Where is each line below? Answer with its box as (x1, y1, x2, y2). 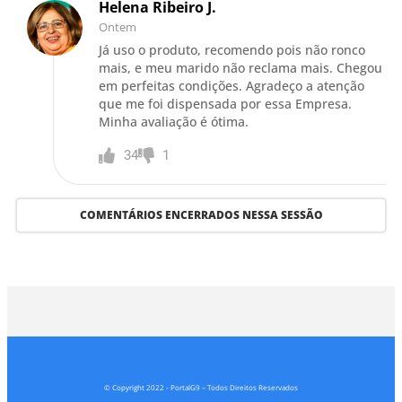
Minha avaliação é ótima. (99, 112, 249, 130)
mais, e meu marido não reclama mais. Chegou (99, 58, 383, 76)
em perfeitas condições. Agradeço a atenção (99, 76, 365, 94)
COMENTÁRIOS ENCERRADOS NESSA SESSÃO (79, 206, 323, 223)
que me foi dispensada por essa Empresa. (99, 94, 353, 112)
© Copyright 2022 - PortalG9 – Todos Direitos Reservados (104, 381, 298, 392)
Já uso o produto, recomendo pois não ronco (99, 40, 366, 58)
